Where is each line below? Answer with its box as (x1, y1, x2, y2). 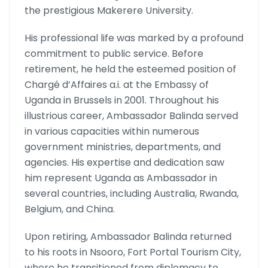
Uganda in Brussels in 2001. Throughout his (25, 93, 219, 108)
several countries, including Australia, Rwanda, (25, 187, 239, 201)
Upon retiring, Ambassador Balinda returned (25, 230, 232, 244)
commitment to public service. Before (25, 47, 203, 61)
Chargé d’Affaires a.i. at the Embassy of (25, 78, 209, 92)
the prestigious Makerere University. (25, 4, 193, 18)
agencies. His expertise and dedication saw (25, 156, 224, 170)
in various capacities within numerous (25, 124, 199, 139)
